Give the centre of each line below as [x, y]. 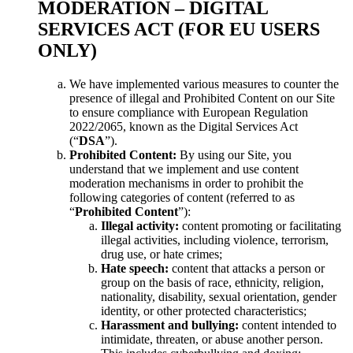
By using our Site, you [234, 155]
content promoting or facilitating [260, 226]
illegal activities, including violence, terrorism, [215, 240]
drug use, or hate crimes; [162, 255]
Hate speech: [135, 269]
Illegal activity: [140, 226]
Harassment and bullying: [170, 325]
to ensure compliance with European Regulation [189, 113]
